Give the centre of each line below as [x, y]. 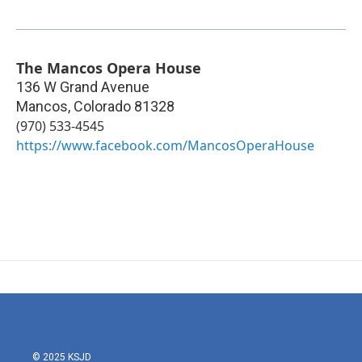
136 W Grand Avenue [83, 87]
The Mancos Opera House [109, 68]
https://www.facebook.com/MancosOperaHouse [165, 146]
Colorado [102, 107]
